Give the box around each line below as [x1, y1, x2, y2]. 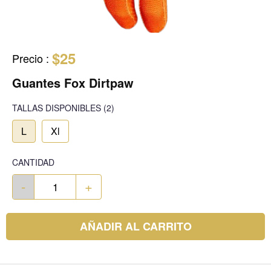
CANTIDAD [12, 156, 54, 169]
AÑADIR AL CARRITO [79, 218, 192, 235]
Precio [12, 50, 43, 67]
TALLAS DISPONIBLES [12, 102, 101, 114]
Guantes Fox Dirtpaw [12, 74, 134, 92]
